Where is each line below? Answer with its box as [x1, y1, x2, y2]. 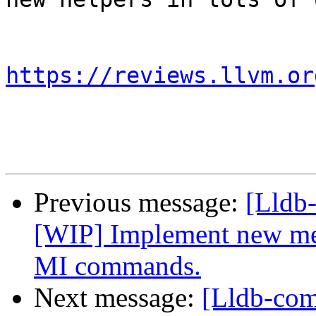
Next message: [34, 282, 202, 313]
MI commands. [34, 250, 201, 281]
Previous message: [34, 187, 245, 218]
